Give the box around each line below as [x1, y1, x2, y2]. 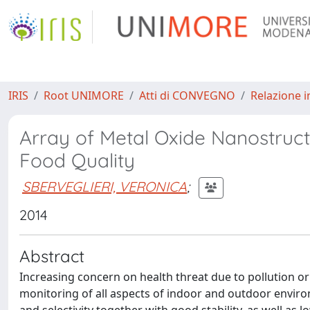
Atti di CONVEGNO [139, 88, 235, 103]
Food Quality [19, 148, 135, 172]
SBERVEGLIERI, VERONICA [22, 177, 187, 195]
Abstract [19, 246, 84, 266]
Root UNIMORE [44, 88, 124, 103]
